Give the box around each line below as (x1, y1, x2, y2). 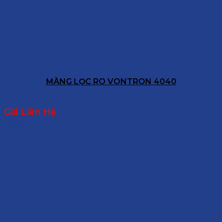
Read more (4, 117, 49, 127)
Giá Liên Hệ (4, 107, 56, 118)
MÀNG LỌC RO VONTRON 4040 (46, 77, 176, 87)
